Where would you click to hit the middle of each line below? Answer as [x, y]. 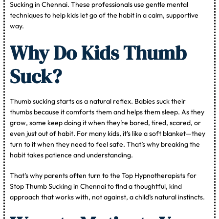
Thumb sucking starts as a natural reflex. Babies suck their [98, 101]
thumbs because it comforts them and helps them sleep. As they [107, 112]
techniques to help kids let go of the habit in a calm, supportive [104, 15]
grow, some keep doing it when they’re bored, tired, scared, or [106, 123]
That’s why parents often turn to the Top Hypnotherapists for [103, 176]
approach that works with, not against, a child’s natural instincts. [108, 197]
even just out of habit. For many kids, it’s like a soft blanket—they [108, 134]
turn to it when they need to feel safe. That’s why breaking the [105, 144]
